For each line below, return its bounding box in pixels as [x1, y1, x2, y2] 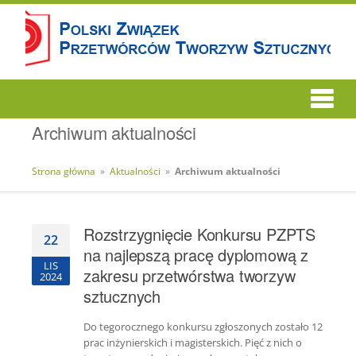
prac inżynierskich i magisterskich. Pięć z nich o [83, 335, 302, 350]
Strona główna [32, 164, 95, 178]
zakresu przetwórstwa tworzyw [83, 264, 296, 287]
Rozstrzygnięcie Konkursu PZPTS [83, 222, 316, 246]
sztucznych [83, 284, 161, 308]
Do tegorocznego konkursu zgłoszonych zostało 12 [83, 319, 323, 334]
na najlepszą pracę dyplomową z [83, 243, 308, 266]
